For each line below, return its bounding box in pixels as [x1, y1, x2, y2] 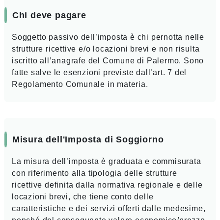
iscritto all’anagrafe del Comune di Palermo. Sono [12, 56, 204, 65]
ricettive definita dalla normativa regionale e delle [12, 181, 203, 190]
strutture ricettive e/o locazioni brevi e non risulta [12, 45, 200, 54]
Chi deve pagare [12, 10, 86, 20]
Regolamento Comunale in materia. [12, 80, 148, 89]
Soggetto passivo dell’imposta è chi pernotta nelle [12, 33, 204, 42]
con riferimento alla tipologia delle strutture [12, 169, 177, 178]
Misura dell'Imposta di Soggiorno [12, 134, 164, 144]
